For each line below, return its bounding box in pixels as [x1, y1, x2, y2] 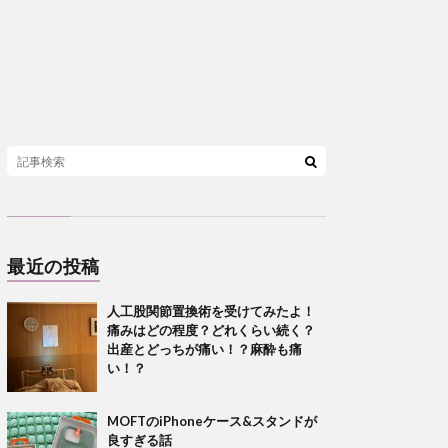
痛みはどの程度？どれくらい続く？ [107, 322, 315, 338]
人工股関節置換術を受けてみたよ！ [107, 303, 315, 319]
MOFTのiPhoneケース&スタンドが [107, 413, 317, 429]
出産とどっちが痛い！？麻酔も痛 [107, 341, 302, 357]
